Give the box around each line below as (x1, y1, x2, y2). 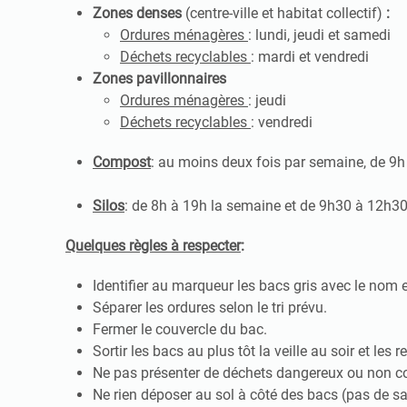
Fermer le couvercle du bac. (93, 321, 267, 339)
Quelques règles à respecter (65, 237, 241, 255)
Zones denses (93, 5, 185, 23)
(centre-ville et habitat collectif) (185, 5, 386, 23)
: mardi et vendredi (251, 48, 372, 66)
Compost (93, 154, 151, 172)
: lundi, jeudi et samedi (248, 26, 394, 45)
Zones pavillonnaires (93, 70, 226, 88)
